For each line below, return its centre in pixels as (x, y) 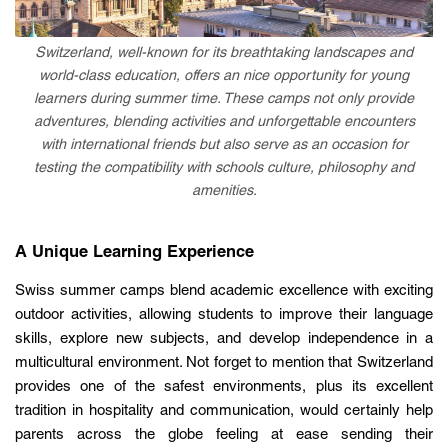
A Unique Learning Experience (134, 254)
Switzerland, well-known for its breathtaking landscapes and (224, 53)
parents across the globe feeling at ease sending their (224, 436)
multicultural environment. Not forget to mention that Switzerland (224, 364)
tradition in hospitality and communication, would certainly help (224, 412)
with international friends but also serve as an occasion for (224, 145)
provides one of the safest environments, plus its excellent (224, 388)
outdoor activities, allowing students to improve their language (224, 316)
